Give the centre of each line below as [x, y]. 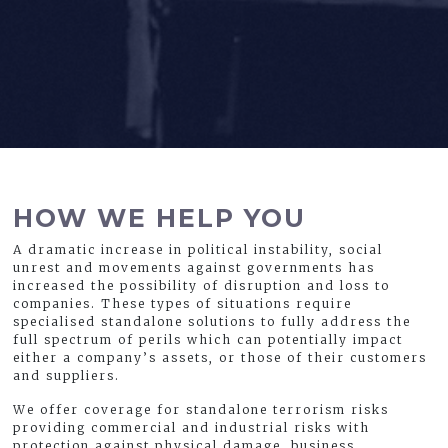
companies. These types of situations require [183, 303]
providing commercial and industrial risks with [192, 427]
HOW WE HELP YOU [160, 217]
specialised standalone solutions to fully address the [212, 321]
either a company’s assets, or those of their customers [220, 357]
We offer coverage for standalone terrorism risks [201, 409]
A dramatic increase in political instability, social [198, 249]
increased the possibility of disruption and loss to [202, 285]
